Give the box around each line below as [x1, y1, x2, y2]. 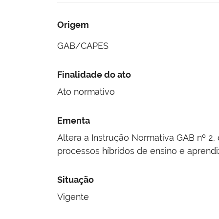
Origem [57, 19, 89, 30]
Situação [57, 174, 94, 185]
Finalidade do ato [57, 69, 131, 80]
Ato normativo [57, 86, 115, 97]
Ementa [57, 115, 90, 126]
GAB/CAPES [57, 40, 109, 51]
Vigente [57, 191, 89, 202]
